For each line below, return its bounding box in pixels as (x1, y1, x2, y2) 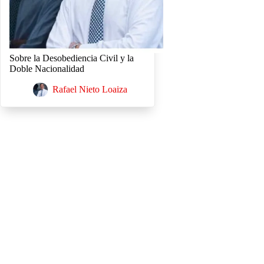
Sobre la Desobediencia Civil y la (9, 53, 134, 64)
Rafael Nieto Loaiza (52, 84, 127, 95)
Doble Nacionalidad (9, 64, 84, 74)
